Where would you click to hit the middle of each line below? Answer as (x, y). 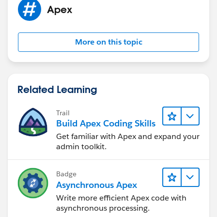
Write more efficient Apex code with (121, 198)
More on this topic (108, 42)
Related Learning (57, 89)
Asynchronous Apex (97, 185)
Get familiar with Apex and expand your (128, 137)
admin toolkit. (81, 147)
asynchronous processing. (103, 208)
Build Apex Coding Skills (106, 124)
